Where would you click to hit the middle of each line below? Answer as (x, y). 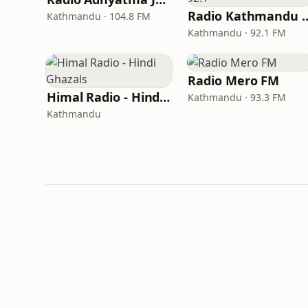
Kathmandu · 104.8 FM (99, 16)
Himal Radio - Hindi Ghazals (165, 97)
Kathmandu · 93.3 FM (237, 97)
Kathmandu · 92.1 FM (237, 33)
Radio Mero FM (234, 80)
